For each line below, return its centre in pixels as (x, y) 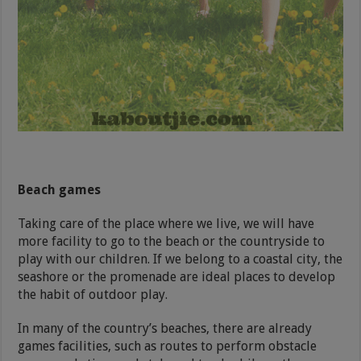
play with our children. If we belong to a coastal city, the (180, 259)
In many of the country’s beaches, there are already (165, 328)
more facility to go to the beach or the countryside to (172, 241)
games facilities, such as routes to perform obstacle (168, 346)
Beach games (60, 189)
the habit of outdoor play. (93, 294)
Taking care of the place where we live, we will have (166, 223)
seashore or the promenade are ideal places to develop (177, 276)
